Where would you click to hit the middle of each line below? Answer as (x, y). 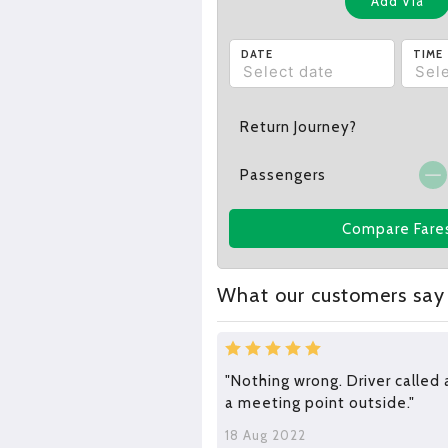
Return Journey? (299, 127)
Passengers (283, 175)
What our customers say (330, 295)
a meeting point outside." (319, 403)
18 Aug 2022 (265, 435)
